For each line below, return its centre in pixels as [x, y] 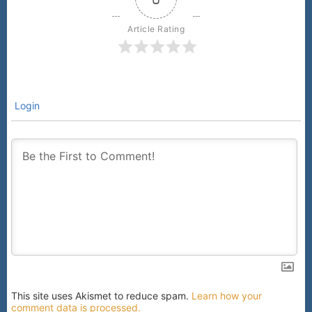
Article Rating [156, 29]
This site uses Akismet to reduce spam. [101, 295]
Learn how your [227, 295]
